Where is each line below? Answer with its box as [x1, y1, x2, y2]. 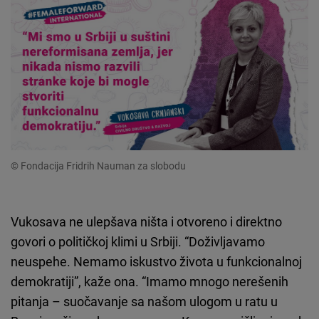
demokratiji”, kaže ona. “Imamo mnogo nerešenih [11, 273, 288, 291]
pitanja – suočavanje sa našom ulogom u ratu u [11, 293, 278, 310]
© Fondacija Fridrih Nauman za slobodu [11, 159, 186, 173]
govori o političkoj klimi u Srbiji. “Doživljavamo [11, 233, 265, 251]
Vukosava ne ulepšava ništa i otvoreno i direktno [11, 213, 282, 231]
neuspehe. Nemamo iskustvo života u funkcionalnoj [11, 253, 302, 271]
